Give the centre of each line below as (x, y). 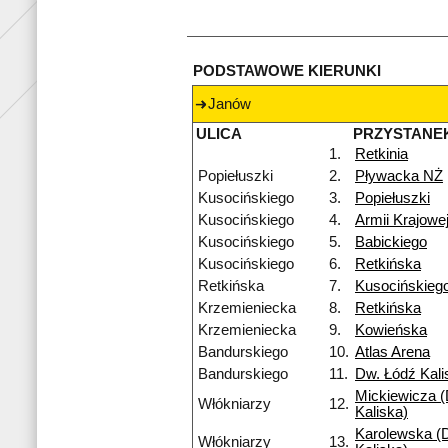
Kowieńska (391, 330)
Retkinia (381, 154)
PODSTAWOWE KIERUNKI (287, 71)
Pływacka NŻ (399, 176)
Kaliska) (381, 412)
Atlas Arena (392, 352)
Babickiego (391, 242)
